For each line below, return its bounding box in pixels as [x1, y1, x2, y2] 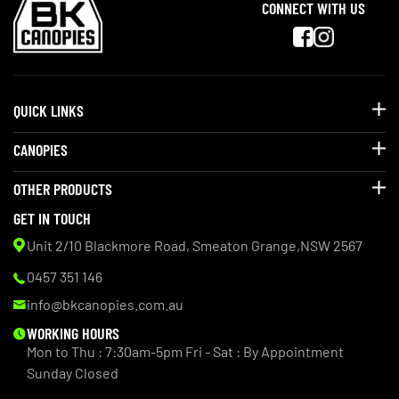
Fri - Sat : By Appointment [185, 342, 344, 360]
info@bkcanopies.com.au [27, 295, 183, 313]
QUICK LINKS [13, 100, 84, 120]
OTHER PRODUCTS [13, 178, 112, 199]
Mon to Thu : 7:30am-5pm [27, 342, 183, 360]
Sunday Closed [27, 363, 118, 381]
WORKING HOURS [27, 322, 119, 343]
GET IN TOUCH [13, 208, 91, 228]
